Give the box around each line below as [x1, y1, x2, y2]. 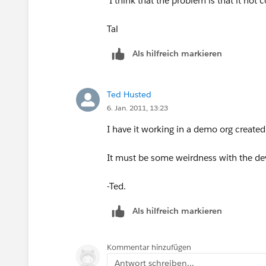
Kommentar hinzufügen [107, 242, 191, 252]
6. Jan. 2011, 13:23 [107, 102, 168, 113]
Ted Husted [107, 88, 151, 100]
